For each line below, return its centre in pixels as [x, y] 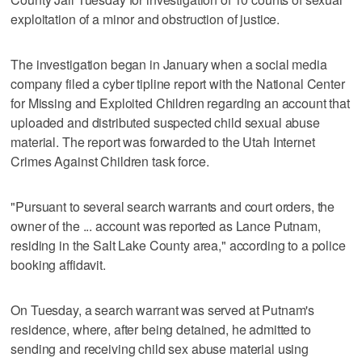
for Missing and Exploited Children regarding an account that [180, 103]
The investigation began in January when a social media [169, 65]
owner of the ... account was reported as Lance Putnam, [166, 226]
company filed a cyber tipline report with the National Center [178, 84]
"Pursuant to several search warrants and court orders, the [173, 207]
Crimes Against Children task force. [110, 162]
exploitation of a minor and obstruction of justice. [145, 19]
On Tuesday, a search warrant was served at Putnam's [163, 310]
